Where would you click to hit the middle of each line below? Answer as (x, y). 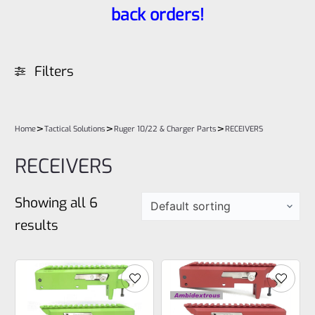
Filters (54, 71)
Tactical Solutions (75, 129)
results (37, 226)
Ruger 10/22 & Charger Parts (166, 129)
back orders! (157, 15)
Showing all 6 (57, 203)
